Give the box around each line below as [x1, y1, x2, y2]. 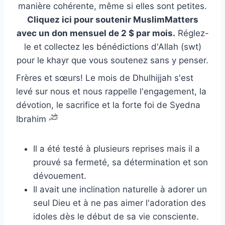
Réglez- [175, 28, 209, 38]
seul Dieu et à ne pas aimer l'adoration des [33, 197, 206, 208]
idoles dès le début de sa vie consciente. [33, 211, 199, 221]
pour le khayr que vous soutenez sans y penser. [17, 55, 208, 65]
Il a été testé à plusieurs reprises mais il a [33, 143, 200, 154]
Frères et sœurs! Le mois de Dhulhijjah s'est [16, 72, 193, 83]
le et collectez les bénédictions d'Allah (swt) [24, 41, 201, 52]
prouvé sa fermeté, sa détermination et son [33, 157, 208, 167]
